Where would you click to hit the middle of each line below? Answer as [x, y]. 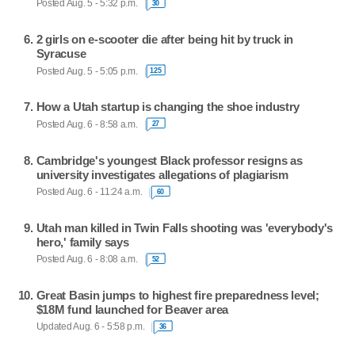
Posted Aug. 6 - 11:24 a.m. [89, 192]
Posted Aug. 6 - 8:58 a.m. [87, 124]
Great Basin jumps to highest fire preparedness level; [177, 295]
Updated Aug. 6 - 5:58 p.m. [90, 327]
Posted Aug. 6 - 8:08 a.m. [87, 260]
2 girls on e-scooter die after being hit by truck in [165, 40]
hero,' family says [82, 242]
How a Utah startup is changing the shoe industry [168, 107]
